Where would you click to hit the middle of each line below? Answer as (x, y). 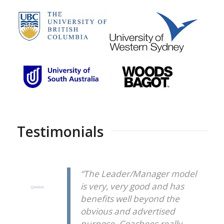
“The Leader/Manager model (138, 173)
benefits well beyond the (130, 198)
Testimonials (60, 132)
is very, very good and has (132, 186)
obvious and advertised (127, 211)
